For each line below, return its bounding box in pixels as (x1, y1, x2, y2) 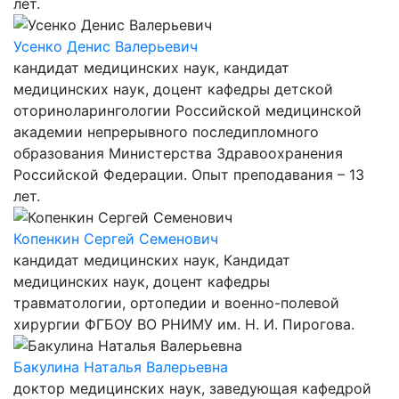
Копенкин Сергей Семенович (13, 230, 218, 248)
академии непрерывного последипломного (13, 123, 319, 141)
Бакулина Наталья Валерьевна (13, 358, 228, 376)
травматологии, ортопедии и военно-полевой (13, 294, 339, 312)
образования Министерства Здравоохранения (13, 144, 343, 162)
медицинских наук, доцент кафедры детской (13, 80, 333, 98)
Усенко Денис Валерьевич (13, 37, 198, 55)
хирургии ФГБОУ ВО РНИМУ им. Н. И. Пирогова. (13, 315, 354, 333)
